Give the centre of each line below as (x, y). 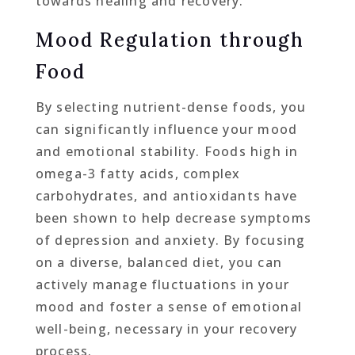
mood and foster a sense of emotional (168, 306)
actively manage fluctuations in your (162, 284)
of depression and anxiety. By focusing (170, 240)
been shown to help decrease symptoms (173, 218)
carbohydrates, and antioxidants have (166, 195)
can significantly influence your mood (166, 129)
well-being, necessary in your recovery (166, 328)
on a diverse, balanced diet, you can (158, 262)
